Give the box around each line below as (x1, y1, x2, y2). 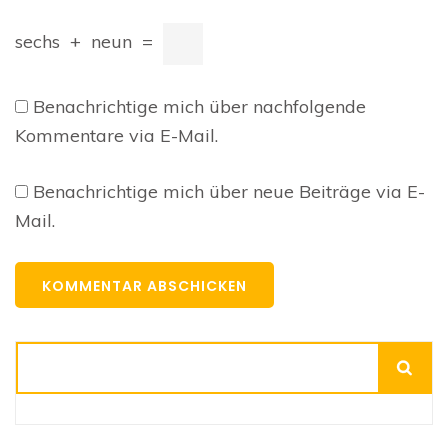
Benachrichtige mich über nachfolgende (33, 95, 366, 119)
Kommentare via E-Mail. (15, 124, 218, 148)
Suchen (15, 344, 76, 368)
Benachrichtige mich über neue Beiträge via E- (33, 180, 425, 204)
